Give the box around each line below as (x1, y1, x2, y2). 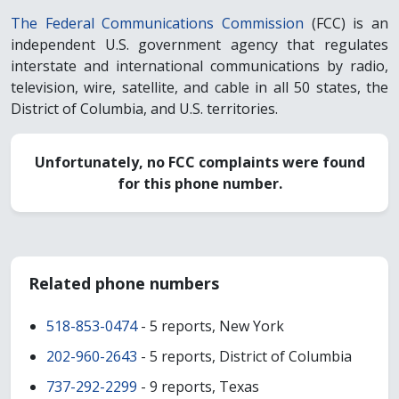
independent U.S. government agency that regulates (11, 35, 388, 55)
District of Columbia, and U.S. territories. (11, 99, 278, 119)
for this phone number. (117, 174, 282, 194)
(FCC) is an (304, 13, 388, 34)
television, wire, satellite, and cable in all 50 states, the (11, 77, 388, 98)
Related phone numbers (28, 273, 219, 295)
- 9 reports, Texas (137, 377, 259, 397)
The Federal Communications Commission (11, 13, 304, 34)
